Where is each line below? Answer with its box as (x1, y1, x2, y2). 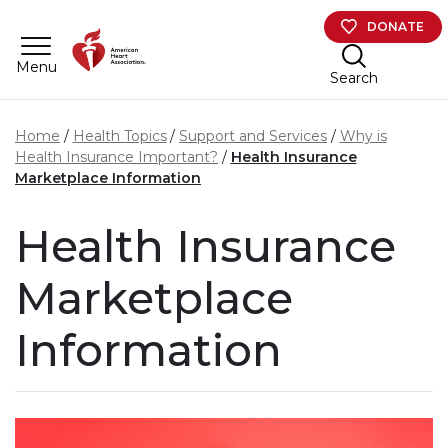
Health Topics (72, 127, 167, 146)
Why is (339, 127, 387, 146)
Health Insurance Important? (15, 148, 218, 167)
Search (329, 68, 378, 87)
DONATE (367, 18, 425, 34)
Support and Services (179, 127, 327, 146)
